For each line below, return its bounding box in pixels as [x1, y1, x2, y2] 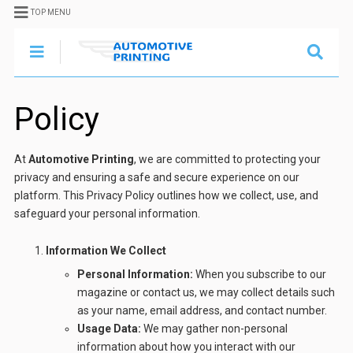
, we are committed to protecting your [133, 153, 321, 165]
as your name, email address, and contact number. [76, 303, 327, 317]
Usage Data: [76, 321, 141, 335]
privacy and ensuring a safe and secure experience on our [13, 171, 299, 184]
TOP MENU [30, 8, 71, 17]
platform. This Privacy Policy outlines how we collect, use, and [13, 189, 318, 202]
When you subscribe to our [192, 267, 326, 281]
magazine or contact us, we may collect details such [76, 285, 335, 299]
